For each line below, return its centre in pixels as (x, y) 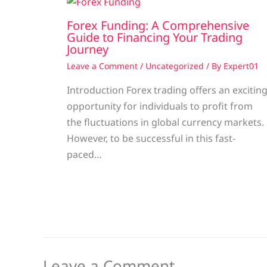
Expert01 (241, 66)
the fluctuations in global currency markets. (165, 122)
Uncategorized (175, 66)
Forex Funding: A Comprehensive (158, 26)
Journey (88, 49)
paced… (84, 155)
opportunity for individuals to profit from (160, 106)
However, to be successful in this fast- (151, 139)
